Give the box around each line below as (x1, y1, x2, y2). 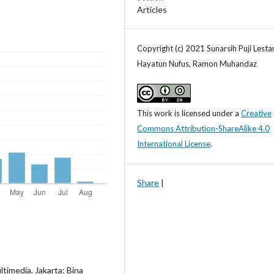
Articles (137, 4, 167, 15)
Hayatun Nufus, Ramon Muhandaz (137, 59, 257, 69)
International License (137, 139, 210, 149)
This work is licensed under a (137, 108, 241, 119)
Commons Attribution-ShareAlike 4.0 (137, 124, 270, 134)
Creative (241, 108, 272, 119)
